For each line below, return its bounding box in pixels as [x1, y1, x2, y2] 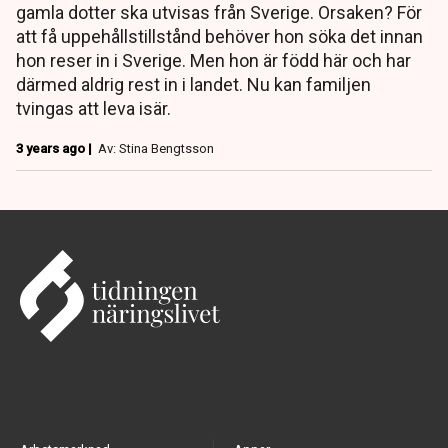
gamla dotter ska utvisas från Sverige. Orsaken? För [16, 2, 422, 24]
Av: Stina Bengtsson [98, 141, 214, 157]
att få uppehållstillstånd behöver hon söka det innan [16, 26, 423, 48]
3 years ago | [16, 141, 95, 157]
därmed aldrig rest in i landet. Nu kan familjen [16, 74, 371, 96]
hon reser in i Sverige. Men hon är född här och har [16, 50, 411, 72]
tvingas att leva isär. [16, 98, 171, 120]
